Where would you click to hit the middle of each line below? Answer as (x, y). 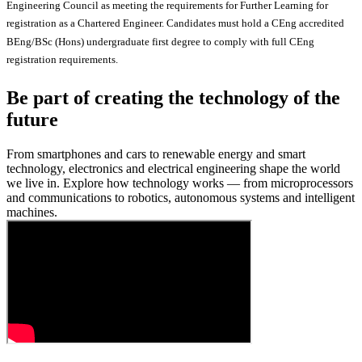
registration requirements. (62, 59)
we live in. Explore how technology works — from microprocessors (180, 183)
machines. (34, 213)
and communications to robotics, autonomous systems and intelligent (181, 198)
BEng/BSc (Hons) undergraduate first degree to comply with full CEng (160, 41)
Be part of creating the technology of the (173, 98)
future (32, 120)
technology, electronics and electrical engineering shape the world (173, 169)
